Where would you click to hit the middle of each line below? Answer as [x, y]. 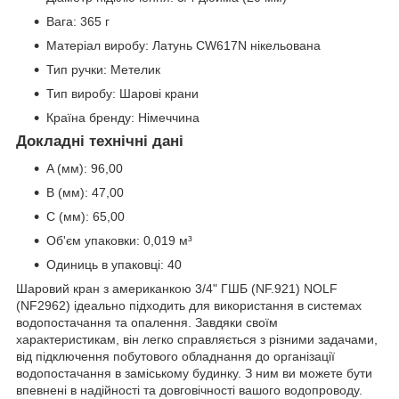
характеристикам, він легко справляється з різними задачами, [197, 340]
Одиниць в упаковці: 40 [114, 265]
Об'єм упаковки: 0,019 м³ [119, 241]
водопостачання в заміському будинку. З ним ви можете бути [194, 374]
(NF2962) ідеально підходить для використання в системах [189, 306]
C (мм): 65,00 [85, 217]
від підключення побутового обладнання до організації [175, 357]
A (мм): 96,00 [85, 169]
